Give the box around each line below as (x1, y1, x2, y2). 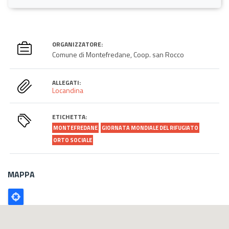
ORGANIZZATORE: (52, 39, 103, 49)
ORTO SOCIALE (53, 135, 93, 144)
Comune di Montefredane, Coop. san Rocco (52, 49, 185, 60)
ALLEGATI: (52, 77, 81, 87)
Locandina (52, 84, 84, 96)
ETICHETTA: (52, 111, 87, 122)
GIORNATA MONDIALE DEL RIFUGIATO (102, 123, 199, 132)
